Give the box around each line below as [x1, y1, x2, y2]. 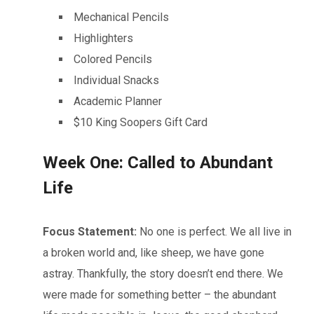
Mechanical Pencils [71, 10, 172, 24]
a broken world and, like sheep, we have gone [43, 245, 264, 259]
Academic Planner [71, 94, 165, 108]
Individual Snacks [71, 73, 162, 87]
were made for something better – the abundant [43, 287, 276, 301]
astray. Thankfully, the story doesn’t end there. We [43, 266, 283, 280]
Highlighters [71, 31, 136, 45]
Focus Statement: [43, 224, 137, 238]
